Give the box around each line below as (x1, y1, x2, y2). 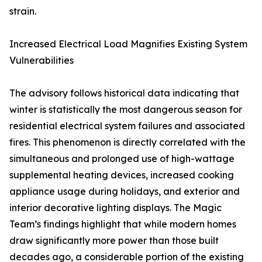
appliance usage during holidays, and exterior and (9, 185, 240, 198)
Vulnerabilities (9, 54, 74, 67)
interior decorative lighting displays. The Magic (9, 202, 222, 214)
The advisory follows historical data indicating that (9, 87, 239, 99)
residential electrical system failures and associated (9, 120, 245, 132)
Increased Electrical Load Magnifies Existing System (9, 38, 247, 50)
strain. (9, 5, 36, 18)
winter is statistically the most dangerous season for (9, 104, 242, 116)
